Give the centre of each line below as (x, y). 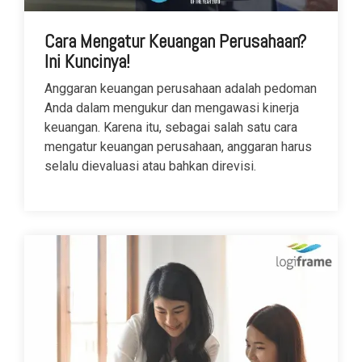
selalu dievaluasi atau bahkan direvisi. (150, 166)
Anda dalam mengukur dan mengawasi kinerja (172, 108)
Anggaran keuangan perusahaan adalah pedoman (181, 89)
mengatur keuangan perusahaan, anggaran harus (178, 147)
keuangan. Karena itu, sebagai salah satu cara (171, 128)
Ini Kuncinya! (87, 62)
